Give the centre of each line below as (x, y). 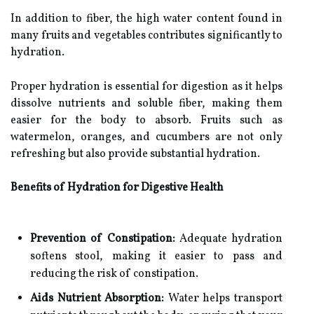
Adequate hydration (228, 239)
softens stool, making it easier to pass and (156, 257)
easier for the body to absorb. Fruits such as (146, 121)
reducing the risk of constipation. (114, 274)
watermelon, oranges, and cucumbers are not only (146, 137)
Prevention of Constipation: (103, 239)
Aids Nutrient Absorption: (97, 299)
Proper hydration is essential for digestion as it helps (146, 87)
